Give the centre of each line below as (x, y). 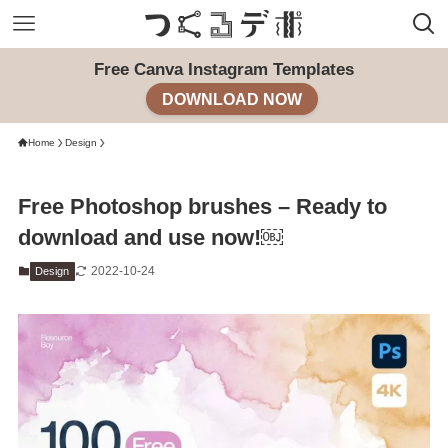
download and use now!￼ (150, 238)
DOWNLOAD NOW (232, 99)
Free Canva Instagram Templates (224, 69)
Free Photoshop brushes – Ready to (202, 207)
